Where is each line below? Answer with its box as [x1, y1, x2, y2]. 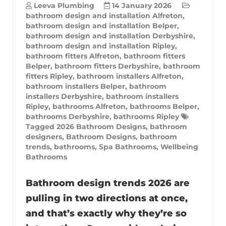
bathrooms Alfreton [52, 101, 126, 111]
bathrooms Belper [130, 101, 197, 111]
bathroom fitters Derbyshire [54, 61, 159, 71]
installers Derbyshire [26, 91, 102, 101]
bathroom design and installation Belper [26, 21, 177, 30]
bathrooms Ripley [114, 111, 179, 121]
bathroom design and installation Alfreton [26, 11, 183, 20]
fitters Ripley [26, 71, 73, 81]
